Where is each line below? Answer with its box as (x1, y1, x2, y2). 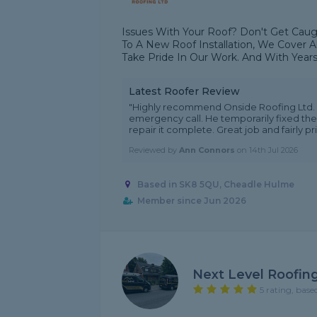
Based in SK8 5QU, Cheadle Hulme (137, 179, 294, 190)
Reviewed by (129, 145, 179, 155)
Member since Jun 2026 (137, 195, 246, 207)
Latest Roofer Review (129, 85, 240, 98)
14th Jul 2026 (249, 145, 298, 155)
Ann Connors (179, 145, 235, 155)
